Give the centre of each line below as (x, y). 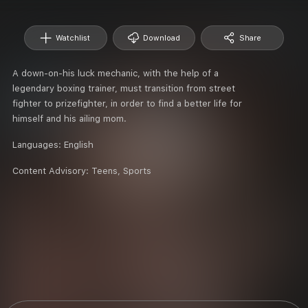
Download (161, 38)
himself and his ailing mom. (69, 118)
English (79, 144)
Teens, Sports (121, 170)
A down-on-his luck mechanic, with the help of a (115, 73)
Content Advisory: (52, 170)
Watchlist (73, 38)
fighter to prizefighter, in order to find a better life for (127, 103)
